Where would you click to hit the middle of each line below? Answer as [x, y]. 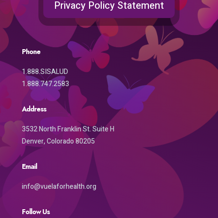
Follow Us [36, 211]
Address [34, 109]
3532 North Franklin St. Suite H [68, 129]
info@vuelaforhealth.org [59, 186]
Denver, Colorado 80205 [58, 141]
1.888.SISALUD [45, 72]
